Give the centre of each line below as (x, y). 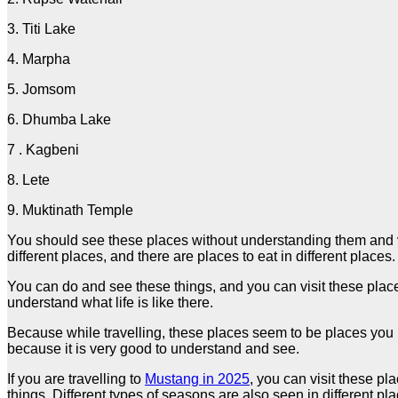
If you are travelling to (76, 378)
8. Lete (28, 179)
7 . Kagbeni (43, 149)
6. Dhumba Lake (59, 119)
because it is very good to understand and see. (153, 348)
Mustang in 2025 (197, 378)
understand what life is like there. (112, 302)
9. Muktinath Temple (70, 210)
